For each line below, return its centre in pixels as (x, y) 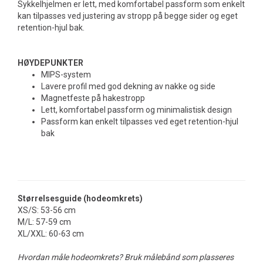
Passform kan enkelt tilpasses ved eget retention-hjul (140, 122)
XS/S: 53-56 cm (47, 210)
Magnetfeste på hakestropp (93, 98)
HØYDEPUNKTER (50, 63)
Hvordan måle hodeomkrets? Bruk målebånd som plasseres (126, 257)
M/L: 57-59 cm (44, 222)
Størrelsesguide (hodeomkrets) (80, 198)
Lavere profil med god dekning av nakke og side (128, 86)
